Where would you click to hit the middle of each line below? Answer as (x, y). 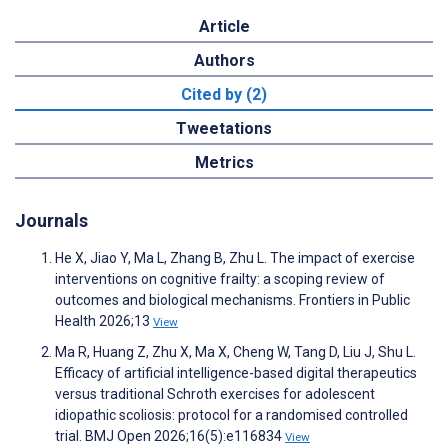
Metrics (224, 162)
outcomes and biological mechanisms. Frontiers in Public (232, 299)
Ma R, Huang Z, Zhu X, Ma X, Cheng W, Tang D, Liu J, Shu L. (235, 351)
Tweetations (224, 128)
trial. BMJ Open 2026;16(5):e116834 (170, 435)
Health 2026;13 (104, 320)
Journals (51, 220)
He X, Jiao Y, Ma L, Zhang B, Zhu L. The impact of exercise (235, 257)
